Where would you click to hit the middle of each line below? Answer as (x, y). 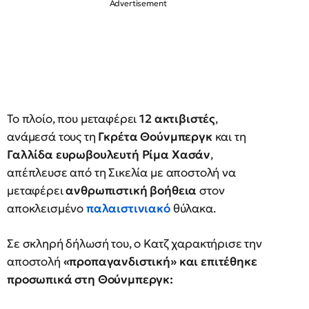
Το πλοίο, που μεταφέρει (73, 119)
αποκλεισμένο (47, 208)
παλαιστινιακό (129, 208)
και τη (229, 137)
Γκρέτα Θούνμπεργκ (155, 137)
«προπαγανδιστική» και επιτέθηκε (160, 261)
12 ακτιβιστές (178, 119)
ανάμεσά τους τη (53, 137)
